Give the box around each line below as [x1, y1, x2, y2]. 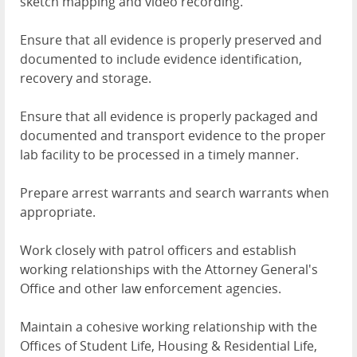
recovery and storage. [20, 69, 151, 87]
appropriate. [20, 203, 96, 221]
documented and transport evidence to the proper [20, 127, 326, 144]
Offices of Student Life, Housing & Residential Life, [20, 337, 317, 355]
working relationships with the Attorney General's [20, 261, 318, 278]
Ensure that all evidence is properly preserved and [20, 31, 322, 49]
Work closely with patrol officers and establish [20, 241, 296, 259]
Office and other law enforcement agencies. [20, 280, 281, 297]
